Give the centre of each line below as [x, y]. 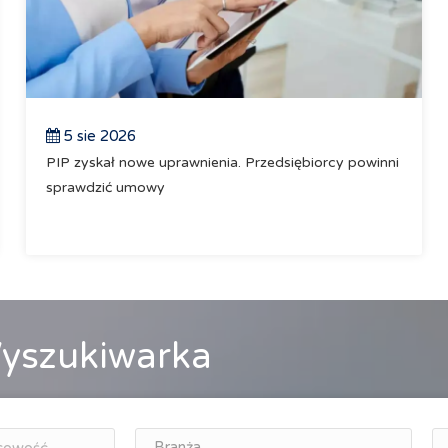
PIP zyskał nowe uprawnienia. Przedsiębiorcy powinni [223, 162]
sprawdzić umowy [106, 187]
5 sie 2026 [98, 136]
